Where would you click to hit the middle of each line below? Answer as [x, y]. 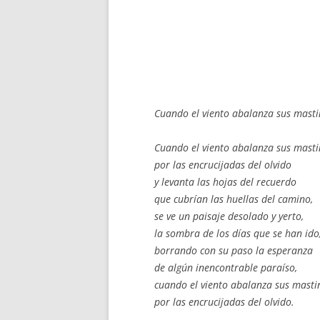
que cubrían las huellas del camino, [234, 199]
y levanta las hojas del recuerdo [225, 182]
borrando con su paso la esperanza [234, 250]
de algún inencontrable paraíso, [226, 267]
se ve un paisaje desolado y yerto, [229, 216]
